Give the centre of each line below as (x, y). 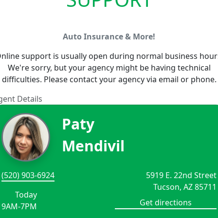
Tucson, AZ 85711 (185, 187)
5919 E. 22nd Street (181, 175)
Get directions (166, 202)
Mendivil (93, 145)
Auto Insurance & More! (109, 36)
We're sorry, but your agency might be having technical (109, 67)
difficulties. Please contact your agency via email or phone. (109, 79)
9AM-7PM (19, 206)
